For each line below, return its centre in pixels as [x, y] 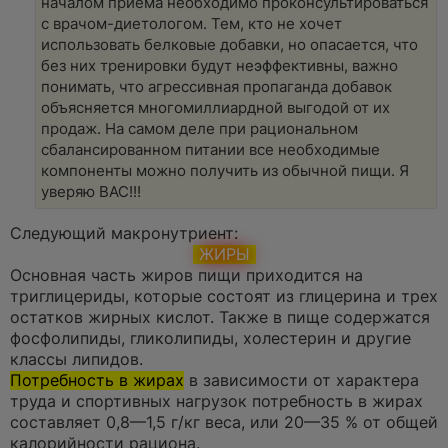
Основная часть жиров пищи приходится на [186, 276]
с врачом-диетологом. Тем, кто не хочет [191, 23]
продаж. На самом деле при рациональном [199, 128]
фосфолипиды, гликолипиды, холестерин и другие [210, 339]
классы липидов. [76, 360]
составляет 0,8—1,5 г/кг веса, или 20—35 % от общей [224, 423]
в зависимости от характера [301, 381]
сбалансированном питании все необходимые [210, 149]
